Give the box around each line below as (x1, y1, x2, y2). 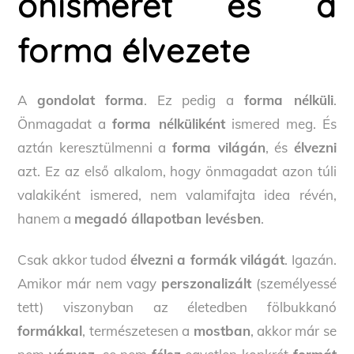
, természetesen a (82, 322, 194, 340)
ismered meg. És (224, 115, 337, 133)
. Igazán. (284, 251, 337, 269)
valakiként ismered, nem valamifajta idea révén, (17, 186, 337, 204)
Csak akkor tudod (17, 251, 130, 269)
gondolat (37, 92, 96, 109)
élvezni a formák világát (130, 251, 285, 269)
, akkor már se (250, 322, 337, 340)
